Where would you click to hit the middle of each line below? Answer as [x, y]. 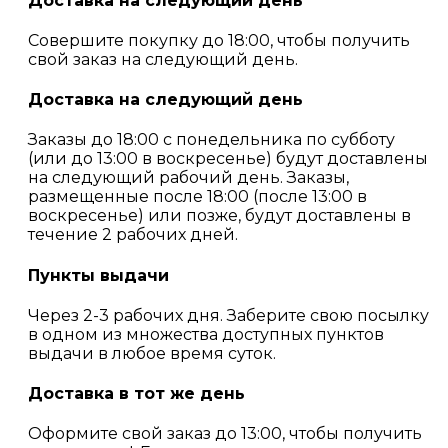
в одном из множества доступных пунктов [206, 334]
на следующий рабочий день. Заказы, [188, 178]
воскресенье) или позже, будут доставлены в [219, 216]
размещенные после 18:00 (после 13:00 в [197, 197]
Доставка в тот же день [136, 394]
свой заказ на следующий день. [163, 59]
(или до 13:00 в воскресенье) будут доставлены [228, 159]
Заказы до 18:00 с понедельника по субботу [211, 140]
